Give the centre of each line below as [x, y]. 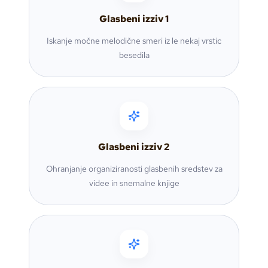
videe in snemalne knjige [134, 183]
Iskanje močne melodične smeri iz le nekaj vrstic [134, 41]
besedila [134, 55]
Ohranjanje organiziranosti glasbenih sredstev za [134, 169]
